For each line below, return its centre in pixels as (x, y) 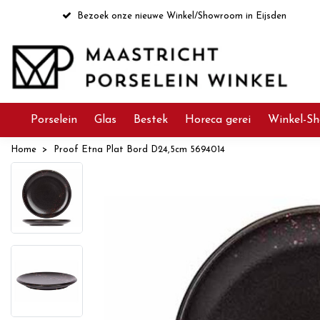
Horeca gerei (218, 120)
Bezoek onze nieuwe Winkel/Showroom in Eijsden (182, 16)
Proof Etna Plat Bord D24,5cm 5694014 (139, 149)
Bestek (151, 120)
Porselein (54, 120)
